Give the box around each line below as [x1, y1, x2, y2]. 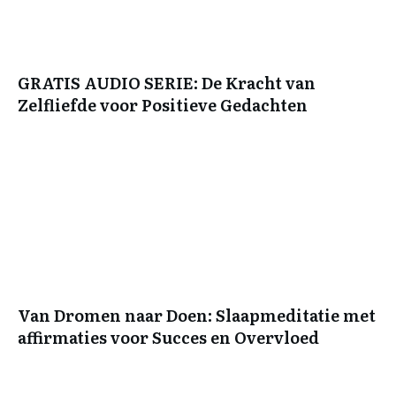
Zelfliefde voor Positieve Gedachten [18, 93, 308, 118]
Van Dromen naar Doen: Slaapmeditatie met [18, 303, 376, 328]
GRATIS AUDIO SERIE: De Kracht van [18, 71, 316, 95]
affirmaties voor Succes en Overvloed [18, 325, 319, 350]
